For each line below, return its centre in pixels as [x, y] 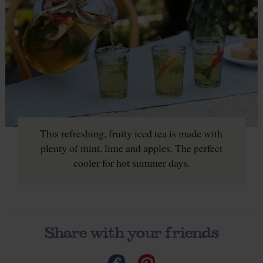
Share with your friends [131, 232]
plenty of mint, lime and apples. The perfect [131, 148]
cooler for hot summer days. [131, 162]
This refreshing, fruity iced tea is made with [131, 133]
